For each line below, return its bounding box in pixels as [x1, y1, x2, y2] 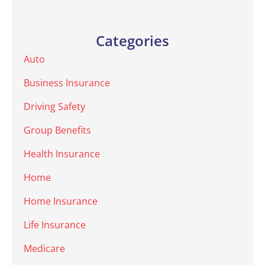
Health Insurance [24, 147, 100, 160]
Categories [96, 30, 169, 50]
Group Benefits [24, 123, 91, 137]
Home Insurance [24, 194, 98, 208]
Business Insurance [24, 76, 110, 89]
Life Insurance [24, 218, 86, 231]
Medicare [24, 241, 65, 255]
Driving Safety [24, 99, 85, 113]
